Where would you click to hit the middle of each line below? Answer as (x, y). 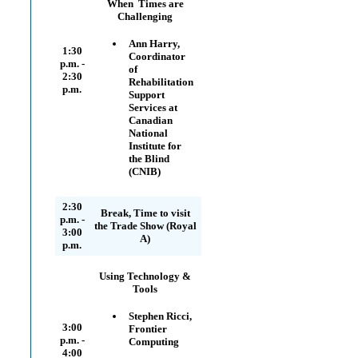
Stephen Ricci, (160, 316)
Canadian (151, 120)
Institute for (155, 146)
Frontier (148, 329)
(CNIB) (145, 171)
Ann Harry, (154, 44)
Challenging (145, 16)
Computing (154, 342)
